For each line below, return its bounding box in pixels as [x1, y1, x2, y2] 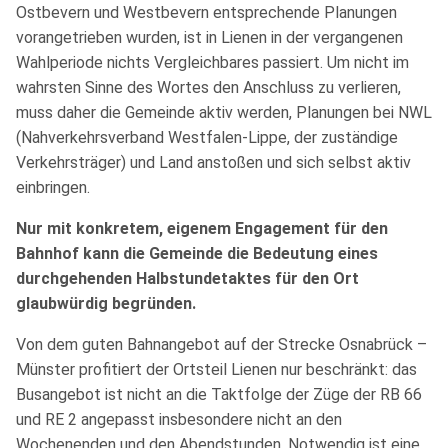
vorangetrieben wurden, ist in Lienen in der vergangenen [16, 27, 403, 47]
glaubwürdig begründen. [16, 293, 196, 313]
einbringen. [16, 177, 90, 197]
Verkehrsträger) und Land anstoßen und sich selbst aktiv [16, 152, 411, 172]
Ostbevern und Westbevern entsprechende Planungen [16, 2, 397, 22]
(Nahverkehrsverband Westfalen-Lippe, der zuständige [16, 127, 398, 147]
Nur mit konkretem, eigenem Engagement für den [16, 218, 388, 238]
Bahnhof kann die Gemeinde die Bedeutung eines [16, 243, 378, 263]
